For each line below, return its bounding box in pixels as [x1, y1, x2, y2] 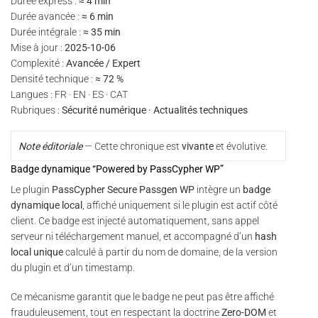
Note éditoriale [18, 140, 82, 152]
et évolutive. [213, 140, 268, 152]
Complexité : [11, 57, 66, 69]
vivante [181, 140, 214, 152]
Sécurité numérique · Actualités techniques [62, 104, 248, 116]
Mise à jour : [11, 41, 65, 53]
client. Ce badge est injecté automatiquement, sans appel [11, 215, 259, 227]
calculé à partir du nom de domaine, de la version [63, 246, 278, 258]
